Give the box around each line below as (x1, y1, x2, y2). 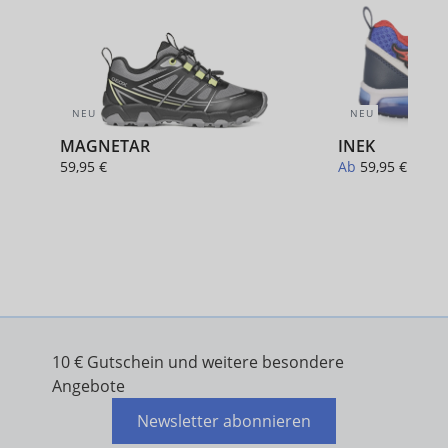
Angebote (52, 375, 125, 397)
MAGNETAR (60, 134, 150, 157)
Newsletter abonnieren (137, 410, 311, 432)
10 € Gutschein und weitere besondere (52, 351, 344, 373)
